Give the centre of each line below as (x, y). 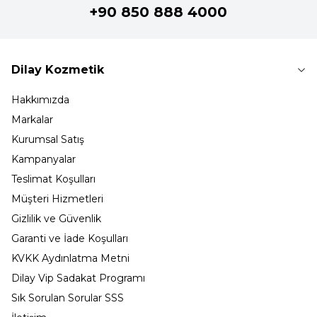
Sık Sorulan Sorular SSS (68, 298)
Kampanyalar (44, 159)
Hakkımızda (40, 99)
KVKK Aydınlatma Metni (70, 258)
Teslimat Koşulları (53, 179)
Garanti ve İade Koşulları (70, 238)
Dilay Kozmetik (58, 69)
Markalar (32, 119)
